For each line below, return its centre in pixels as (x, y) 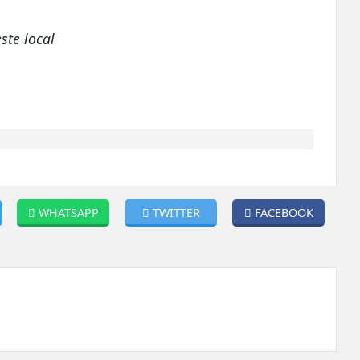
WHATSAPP (68, 212)
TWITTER (176, 212)
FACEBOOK (284, 212)
